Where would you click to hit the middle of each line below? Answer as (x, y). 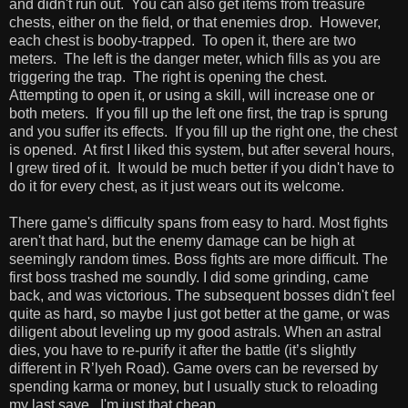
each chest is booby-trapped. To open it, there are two (183, 40)
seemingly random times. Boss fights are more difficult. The (199, 259)
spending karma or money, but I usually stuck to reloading (194, 386)
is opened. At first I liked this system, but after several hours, (202, 149)
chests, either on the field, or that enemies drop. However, (195, 22)
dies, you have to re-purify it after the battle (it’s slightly (183, 350)
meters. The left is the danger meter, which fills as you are (195, 58)
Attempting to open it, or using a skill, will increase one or (192, 95)
